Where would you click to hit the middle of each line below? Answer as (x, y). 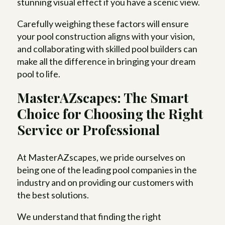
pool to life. (39, 74)
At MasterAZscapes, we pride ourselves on (101, 157)
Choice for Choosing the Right (110, 114)
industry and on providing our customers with (105, 183)
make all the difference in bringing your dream (106, 62)
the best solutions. (53, 195)
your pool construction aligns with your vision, (106, 36)
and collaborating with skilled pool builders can (107, 49)
